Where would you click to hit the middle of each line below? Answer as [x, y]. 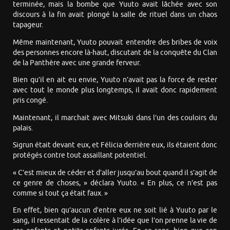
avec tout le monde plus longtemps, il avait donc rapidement [115, 90]
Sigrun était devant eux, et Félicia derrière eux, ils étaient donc [115, 145]
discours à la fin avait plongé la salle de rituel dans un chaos [115, 15]
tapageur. [28, 25]
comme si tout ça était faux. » [60, 193]
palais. [23, 128]
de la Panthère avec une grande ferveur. [77, 63]
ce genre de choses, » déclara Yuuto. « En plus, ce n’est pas [115, 183]
